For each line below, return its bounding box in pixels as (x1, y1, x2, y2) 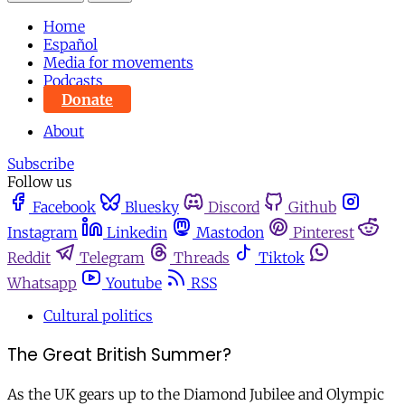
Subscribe (7, 155, 74, 174)
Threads (174, 249, 230, 268)
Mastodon (196, 223, 264, 242)
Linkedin (107, 223, 167, 242)
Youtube (106, 274, 162, 293)
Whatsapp (7, 274, 77, 293)
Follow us (7, 173, 72, 192)
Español (43, 35, 98, 54)
